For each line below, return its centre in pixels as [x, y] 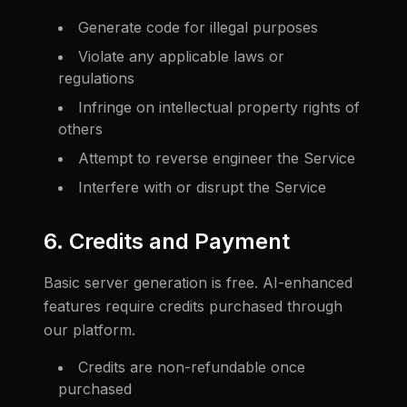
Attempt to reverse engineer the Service [217, 158]
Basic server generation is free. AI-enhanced [198, 283]
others [80, 129]
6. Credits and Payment [167, 241]
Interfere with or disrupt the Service [202, 187]
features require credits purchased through [193, 306]
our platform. [89, 330]
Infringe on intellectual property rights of [219, 107]
